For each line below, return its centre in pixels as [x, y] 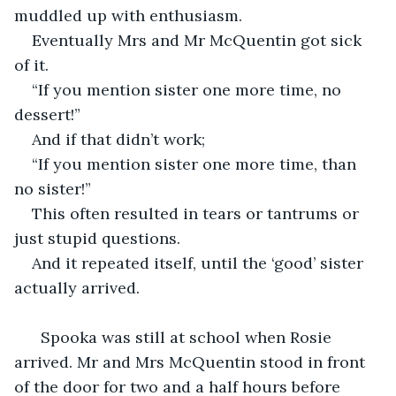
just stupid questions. [97, 238]
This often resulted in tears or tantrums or [198, 213]
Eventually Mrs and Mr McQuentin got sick [199, 40]
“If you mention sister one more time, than [196, 164]
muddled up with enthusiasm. [128, 15]
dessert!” [47, 114]
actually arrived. [77, 287]
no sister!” [53, 188]
